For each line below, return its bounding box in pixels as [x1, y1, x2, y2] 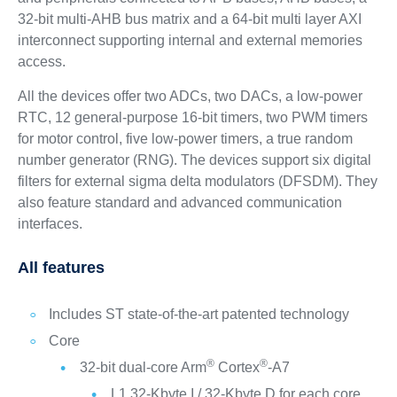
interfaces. [17, 215, 82, 231]
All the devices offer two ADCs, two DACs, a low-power [17, 88, 362, 104]
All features [17, 258, 105, 276]
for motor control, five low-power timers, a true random [17, 130, 353, 146]
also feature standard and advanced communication [17, 194, 342, 210]
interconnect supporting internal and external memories [17, 32, 362, 48]
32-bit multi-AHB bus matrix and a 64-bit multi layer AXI [17, 11, 362, 27]
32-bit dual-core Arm [79, 359, 206, 375]
